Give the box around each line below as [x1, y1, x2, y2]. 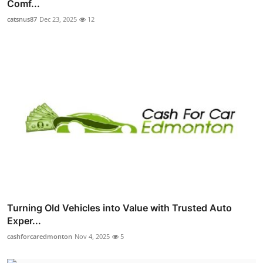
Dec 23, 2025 [39, 14, 77, 23]
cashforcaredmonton [7, 232, 72, 241]
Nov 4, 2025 [75, 232, 110, 241]
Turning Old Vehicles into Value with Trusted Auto [7, 202, 232, 214]
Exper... [7, 215, 41, 227]
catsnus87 [7, 14, 37, 23]
